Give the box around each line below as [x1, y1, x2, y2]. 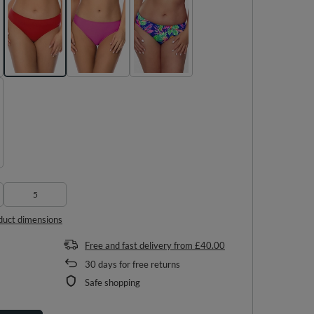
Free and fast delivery [85, 239, 172, 251]
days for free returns [96, 258, 180, 270]
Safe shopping [85, 276, 140, 288]
